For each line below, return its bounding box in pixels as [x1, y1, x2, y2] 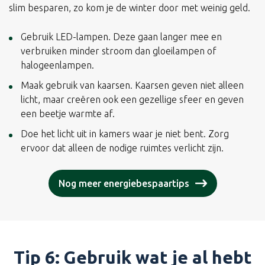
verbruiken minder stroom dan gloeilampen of [21, 45, 216, 56]
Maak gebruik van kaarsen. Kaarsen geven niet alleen [21, 79, 244, 91]
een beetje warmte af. [21, 108, 115, 119]
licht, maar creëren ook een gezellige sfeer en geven [21, 93, 244, 105]
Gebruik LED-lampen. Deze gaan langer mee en [21, 31, 222, 42]
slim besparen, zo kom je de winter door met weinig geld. [9, 2, 250, 13]
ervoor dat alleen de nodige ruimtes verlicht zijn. [21, 142, 224, 153]
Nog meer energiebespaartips [58, 177, 189, 189]
